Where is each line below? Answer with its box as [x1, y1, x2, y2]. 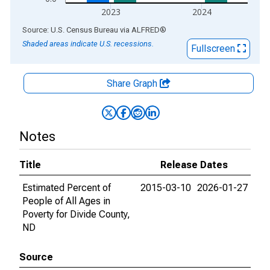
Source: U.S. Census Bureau [22, 25, 118, 34]
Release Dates [160, 159, 228, 171]
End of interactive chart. [10, 24, 109, 35]
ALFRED [131, 25, 160, 34]
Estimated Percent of [22, 182, 111, 193]
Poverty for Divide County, [22, 209, 130, 220]
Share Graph [107, 78, 160, 89]
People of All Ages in [22, 195, 110, 207]
